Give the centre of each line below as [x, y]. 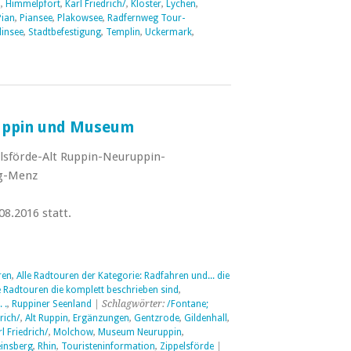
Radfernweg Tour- [146, 18]
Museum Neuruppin [139, 332]
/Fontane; [187, 304]
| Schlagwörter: [129, 304]
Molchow [73, 332]
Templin [123, 32]
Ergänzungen [101, 318]
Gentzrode [156, 318]
